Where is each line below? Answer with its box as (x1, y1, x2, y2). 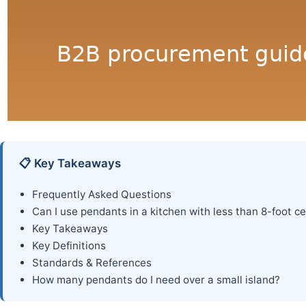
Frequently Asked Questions (32, 188, 172, 201)
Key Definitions (32, 239, 107, 253)
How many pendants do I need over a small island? (32, 273, 281, 287)
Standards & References (32, 256, 152, 270)
